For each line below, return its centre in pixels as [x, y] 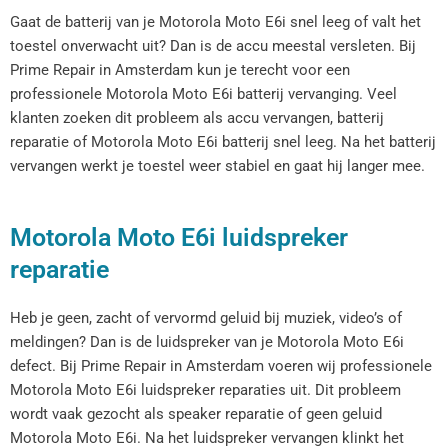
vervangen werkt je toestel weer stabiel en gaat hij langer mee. [217, 166]
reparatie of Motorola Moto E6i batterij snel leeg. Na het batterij [223, 142]
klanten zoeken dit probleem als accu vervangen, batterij [197, 118]
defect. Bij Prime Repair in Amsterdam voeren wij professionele [221, 365]
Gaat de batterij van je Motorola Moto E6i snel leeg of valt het [215, 22]
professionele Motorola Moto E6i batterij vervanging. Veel [203, 94]
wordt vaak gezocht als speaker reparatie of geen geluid [196, 413]
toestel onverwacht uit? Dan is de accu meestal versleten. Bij [213, 46]
